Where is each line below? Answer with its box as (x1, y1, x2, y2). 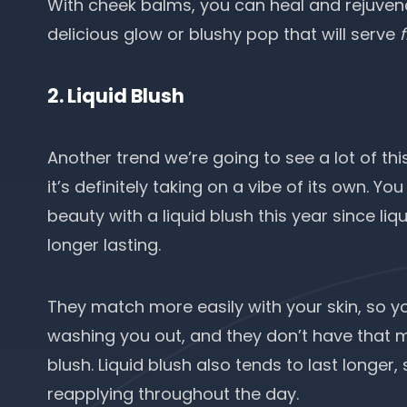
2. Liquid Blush (47, 83, 184, 109)
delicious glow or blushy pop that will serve (47, 23, 400, 45)
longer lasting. (47, 233, 165, 256)
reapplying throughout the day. (47, 382, 303, 405)
